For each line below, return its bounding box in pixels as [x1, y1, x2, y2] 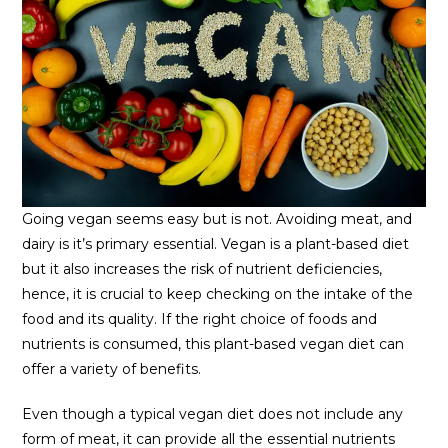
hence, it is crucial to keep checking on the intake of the [22, 284, 414, 303]
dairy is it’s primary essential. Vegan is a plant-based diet [22, 234, 410, 253]
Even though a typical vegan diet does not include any [22, 404, 404, 423]
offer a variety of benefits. [22, 359, 202, 378]
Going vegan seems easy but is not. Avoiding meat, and [22, 209, 413, 228]
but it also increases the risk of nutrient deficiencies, [22, 259, 383, 278]
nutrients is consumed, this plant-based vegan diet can [22, 334, 405, 353]
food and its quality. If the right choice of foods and [22, 309, 378, 328]
